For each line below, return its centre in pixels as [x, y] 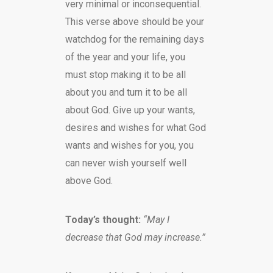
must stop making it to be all [125, 75]
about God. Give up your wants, [130, 110]
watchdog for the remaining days [134, 39]
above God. [89, 181]
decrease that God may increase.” [135, 237]
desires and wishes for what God [135, 128]
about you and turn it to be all [126, 92]
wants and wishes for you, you [129, 145]
